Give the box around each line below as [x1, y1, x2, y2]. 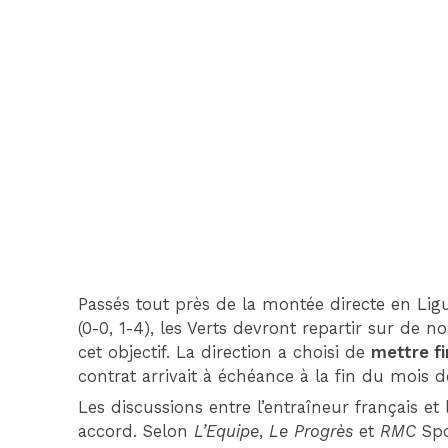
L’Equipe [194, 422, 260, 442]
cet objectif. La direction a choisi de [78, 342, 372, 362]
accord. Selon [78, 422, 195, 442]
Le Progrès [269, 422, 354, 442]
